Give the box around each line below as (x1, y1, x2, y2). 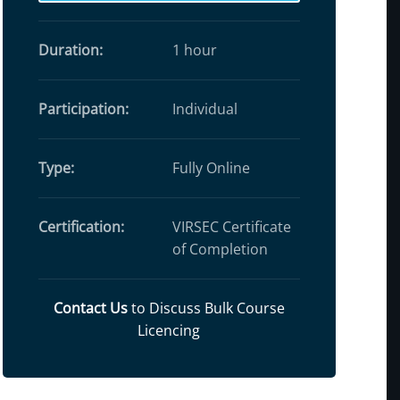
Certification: (37, 216, 124, 237)
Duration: (37, 39, 103, 60)
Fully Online (171, 157, 250, 178)
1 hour (171, 39, 217, 60)
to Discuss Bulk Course (127, 297, 285, 318)
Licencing (137, 320, 201, 340)
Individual (171, 98, 237, 119)
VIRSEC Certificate (171, 216, 291, 237)
